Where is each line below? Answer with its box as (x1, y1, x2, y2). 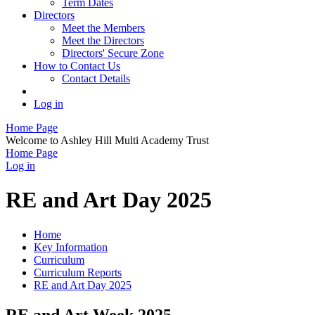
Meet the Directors (62, 34, 144, 46)
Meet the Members (62, 21, 145, 34)
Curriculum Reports (34, 266, 122, 278)
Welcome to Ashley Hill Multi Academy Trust (6, 134, 209, 146)
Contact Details (62, 72, 130, 84)
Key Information (34, 240, 108, 253)
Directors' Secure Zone (62, 46, 164, 59)
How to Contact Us (34, 59, 120, 72)
